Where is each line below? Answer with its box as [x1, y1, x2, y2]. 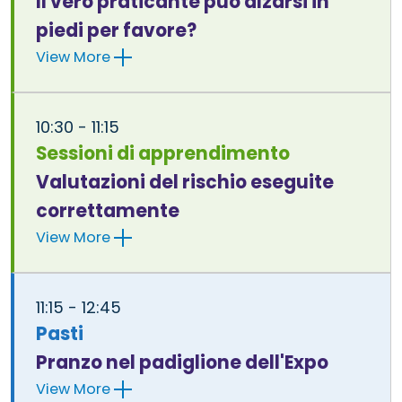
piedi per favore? [36, 17, 197, 43]
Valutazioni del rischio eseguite [36, 169, 334, 195]
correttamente [36, 197, 179, 223]
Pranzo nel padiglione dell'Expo [36, 349, 328, 375]
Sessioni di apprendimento [36, 140, 290, 166]
